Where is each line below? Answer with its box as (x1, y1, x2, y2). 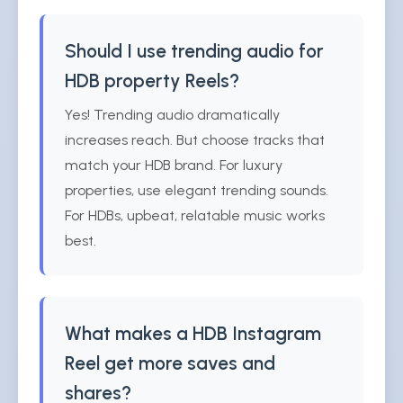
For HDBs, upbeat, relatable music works (65, 207, 325, 224)
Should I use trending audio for (65, 40, 324, 62)
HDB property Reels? (65, 69, 239, 92)
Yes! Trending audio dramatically (65, 106, 280, 123)
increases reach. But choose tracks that (65, 131, 325, 148)
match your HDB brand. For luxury (65, 157, 282, 174)
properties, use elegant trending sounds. (65, 182, 328, 199)
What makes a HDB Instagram (65, 322, 321, 345)
